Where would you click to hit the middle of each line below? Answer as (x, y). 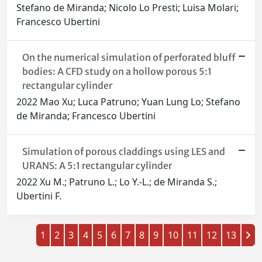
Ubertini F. (39, 196)
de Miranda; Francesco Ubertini (86, 116)
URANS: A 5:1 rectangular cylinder (97, 166)
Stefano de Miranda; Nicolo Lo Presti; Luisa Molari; (127, 8)
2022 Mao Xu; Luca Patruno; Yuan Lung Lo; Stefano (128, 102)
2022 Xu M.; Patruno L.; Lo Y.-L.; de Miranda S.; (117, 182)
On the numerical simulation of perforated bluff (129, 58)
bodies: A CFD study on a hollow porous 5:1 (117, 72)
